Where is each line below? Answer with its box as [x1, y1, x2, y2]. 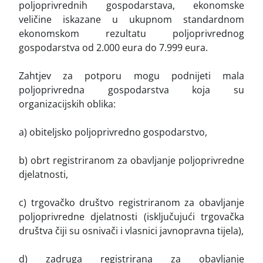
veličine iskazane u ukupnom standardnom [19, 12, 244, 26]
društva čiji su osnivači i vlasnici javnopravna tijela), [19, 224, 244, 237]
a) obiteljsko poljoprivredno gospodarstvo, [19, 125, 207, 139]
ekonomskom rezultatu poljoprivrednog [19, 26, 244, 40]
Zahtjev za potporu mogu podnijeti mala [19, 69, 244, 82]
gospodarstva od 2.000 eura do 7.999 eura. [19, 41, 208, 54]
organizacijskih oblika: [19, 97, 116, 110]
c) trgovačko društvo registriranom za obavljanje [19, 195, 244, 209]
